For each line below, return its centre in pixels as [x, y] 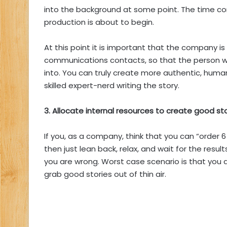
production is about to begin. [99, 22]
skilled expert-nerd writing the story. [112, 86]
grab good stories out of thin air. [105, 174]
